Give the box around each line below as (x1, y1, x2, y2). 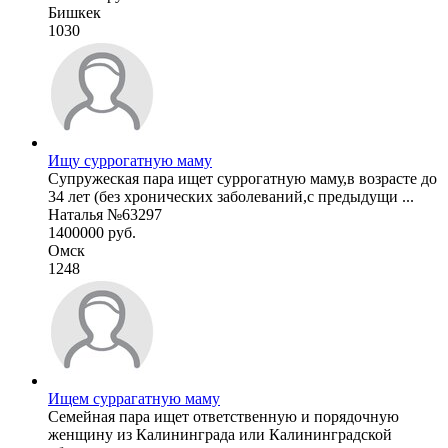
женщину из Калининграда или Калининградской (48, 425, 392, 443)
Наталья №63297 (48, 205, 162, 223)
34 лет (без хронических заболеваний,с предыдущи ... (48, 187, 414, 205)
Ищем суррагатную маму (48, 389, 220, 407)
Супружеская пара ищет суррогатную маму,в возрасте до (48, 169, 437, 187)
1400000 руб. (48, 223, 136, 241)
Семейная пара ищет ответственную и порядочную (48, 407, 399, 425)
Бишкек (48, 3, 101, 21)
